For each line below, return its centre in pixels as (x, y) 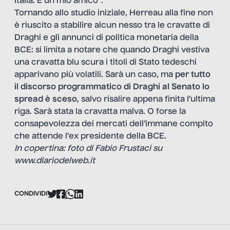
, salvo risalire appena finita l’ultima (146, 100)
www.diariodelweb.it (55, 161)
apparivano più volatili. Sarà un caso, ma (95, 75)
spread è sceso (46, 100)
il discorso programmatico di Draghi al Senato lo (112, 88)
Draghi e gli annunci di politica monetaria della (107, 38)
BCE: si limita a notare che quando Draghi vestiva (112, 51)
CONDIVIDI (31, 194)
